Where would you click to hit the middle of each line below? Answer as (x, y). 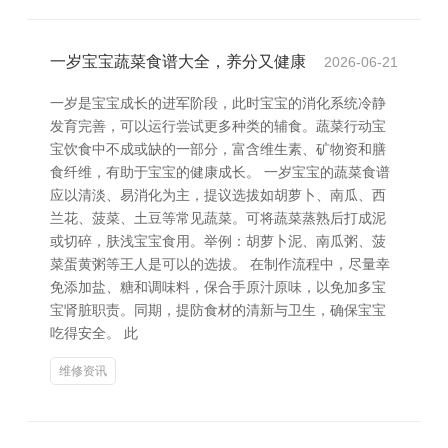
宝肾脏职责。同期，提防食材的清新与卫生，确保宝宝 (218, 310)
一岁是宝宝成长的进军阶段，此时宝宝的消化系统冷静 (218, 103)
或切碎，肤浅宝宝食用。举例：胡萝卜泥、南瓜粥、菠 (218, 241)
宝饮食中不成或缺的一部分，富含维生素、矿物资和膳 (218, 149)
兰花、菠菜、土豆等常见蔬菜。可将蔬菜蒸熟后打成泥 (218, 218)
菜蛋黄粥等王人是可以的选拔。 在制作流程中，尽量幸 (220, 264)
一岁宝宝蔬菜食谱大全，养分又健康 (178, 61)
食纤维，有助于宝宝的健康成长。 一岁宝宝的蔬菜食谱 (220, 172)
